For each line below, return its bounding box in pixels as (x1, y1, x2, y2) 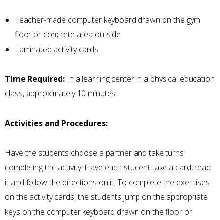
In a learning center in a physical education (65, 73, 215, 84)
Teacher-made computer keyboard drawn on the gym (15, 14, 200, 26)
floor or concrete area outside (15, 29, 121, 40)
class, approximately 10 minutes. (5, 88, 117, 99)
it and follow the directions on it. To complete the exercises (5, 176, 210, 188)
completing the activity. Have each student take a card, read (5, 162, 211, 173)
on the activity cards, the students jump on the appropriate (5, 191, 208, 202)
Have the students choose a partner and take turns (5, 147, 184, 158)
